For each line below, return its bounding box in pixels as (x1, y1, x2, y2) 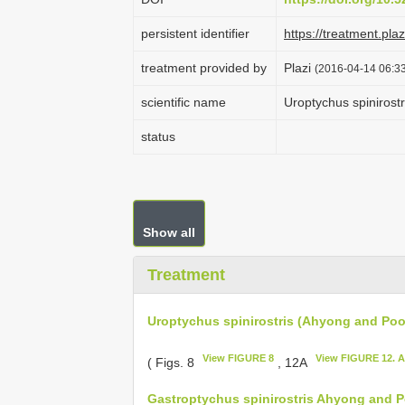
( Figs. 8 (147, 354, 198, 370)
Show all (143, 225, 195, 240)
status (141, 129, 175, 144)
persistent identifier (141, 26, 250, 41)
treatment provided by (141, 61, 267, 75)
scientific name (141, 95, 226, 109)
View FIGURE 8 (202, 352, 275, 363)
